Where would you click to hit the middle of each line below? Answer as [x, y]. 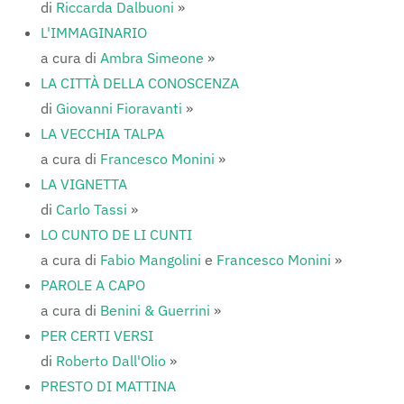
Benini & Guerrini [155, 310]
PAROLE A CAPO [93, 285]
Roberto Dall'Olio [111, 361]
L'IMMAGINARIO [94, 32]
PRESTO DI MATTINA [108, 386]
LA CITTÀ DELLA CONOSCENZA [140, 83]
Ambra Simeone [152, 58]
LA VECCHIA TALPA [102, 133]
